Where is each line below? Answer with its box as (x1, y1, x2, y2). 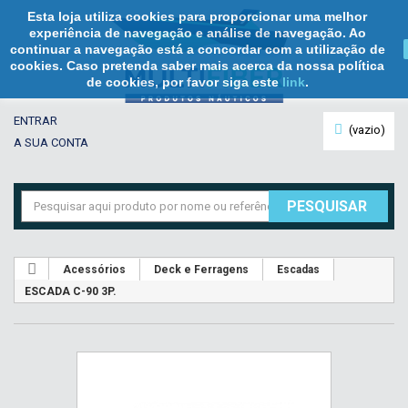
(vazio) (349, 123, 385, 137)
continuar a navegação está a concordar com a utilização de (9, 42, 385, 56)
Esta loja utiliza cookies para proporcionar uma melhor (27, 9, 367, 24)
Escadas (277, 263, 320, 276)
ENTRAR (14, 114, 57, 127)
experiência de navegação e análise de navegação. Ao (28, 25, 366, 40)
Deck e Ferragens (154, 263, 249, 276)
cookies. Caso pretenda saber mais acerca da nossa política (10, 58, 384, 73)
